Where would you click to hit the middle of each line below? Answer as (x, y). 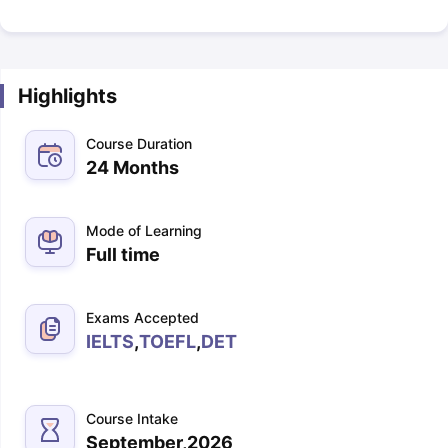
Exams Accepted (142, 317)
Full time (122, 254)
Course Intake (131, 418)
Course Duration (138, 143)
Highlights (67, 96)
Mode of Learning (143, 230)
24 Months (132, 167)
